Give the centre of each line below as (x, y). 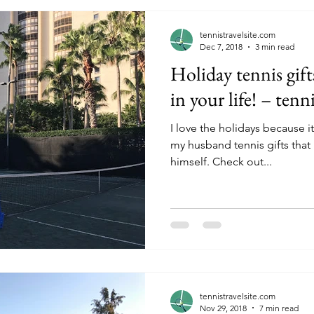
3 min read (275, 47)
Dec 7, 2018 (221, 47)
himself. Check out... (242, 162)
